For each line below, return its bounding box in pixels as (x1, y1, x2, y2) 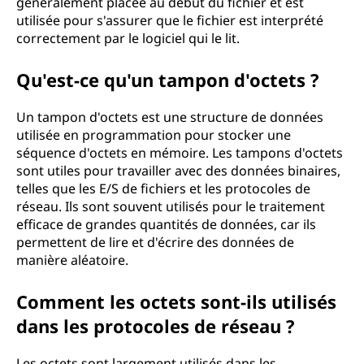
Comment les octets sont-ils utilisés (16, 289, 336, 314)
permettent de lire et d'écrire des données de (16, 233, 294, 251)
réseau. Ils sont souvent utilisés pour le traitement (16, 197, 325, 215)
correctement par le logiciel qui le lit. (16, 29, 240, 47)
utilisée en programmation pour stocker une (16, 126, 291, 144)
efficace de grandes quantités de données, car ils (16, 215, 316, 233)
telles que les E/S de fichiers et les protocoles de (16, 180, 310, 197)
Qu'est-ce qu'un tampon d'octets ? (16, 67, 319, 92)
